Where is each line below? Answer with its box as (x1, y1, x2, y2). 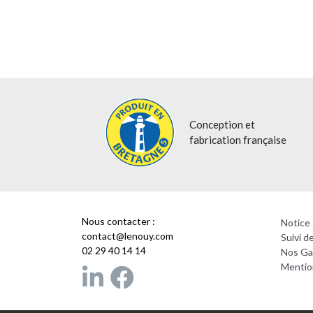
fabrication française (189, 133, 287, 146)
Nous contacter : (82, 215, 157, 227)
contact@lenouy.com (82, 230, 173, 242)
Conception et (189, 118, 256, 131)
